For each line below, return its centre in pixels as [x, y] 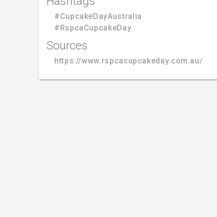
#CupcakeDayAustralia [98, 16]
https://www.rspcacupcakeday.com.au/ [129, 61]
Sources [67, 45]
